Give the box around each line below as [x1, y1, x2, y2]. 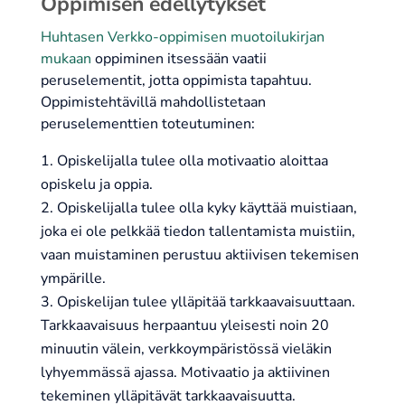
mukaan [40, 49, 91, 70]
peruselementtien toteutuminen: [40, 114, 255, 135]
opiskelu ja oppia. [40, 174, 153, 195]
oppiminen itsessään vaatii [90, 49, 267, 70]
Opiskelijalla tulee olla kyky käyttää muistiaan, [56, 198, 357, 219]
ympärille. [40, 268, 106, 289]
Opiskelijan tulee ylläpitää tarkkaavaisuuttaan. [56, 292, 355, 313]
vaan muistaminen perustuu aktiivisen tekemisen [40, 245, 359, 266]
